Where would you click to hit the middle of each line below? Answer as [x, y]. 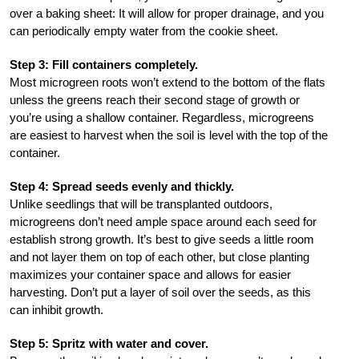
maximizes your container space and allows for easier [150, 274]
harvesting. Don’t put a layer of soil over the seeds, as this [160, 292]
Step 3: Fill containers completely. [104, 64]
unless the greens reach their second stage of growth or [155, 99]
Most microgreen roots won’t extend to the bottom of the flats [167, 82]
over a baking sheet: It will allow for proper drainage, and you [167, 13]
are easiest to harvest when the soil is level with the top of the [169, 135]
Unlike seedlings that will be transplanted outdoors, [141, 204]
